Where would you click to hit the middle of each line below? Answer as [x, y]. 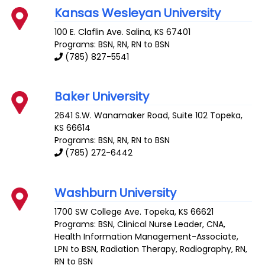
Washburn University [116, 193]
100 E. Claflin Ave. [89, 32]
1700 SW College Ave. [98, 212]
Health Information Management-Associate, [147, 237]
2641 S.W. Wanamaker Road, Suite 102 [131, 116]
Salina [138, 32]
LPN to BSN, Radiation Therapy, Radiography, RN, [151, 249]
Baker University [102, 97]
